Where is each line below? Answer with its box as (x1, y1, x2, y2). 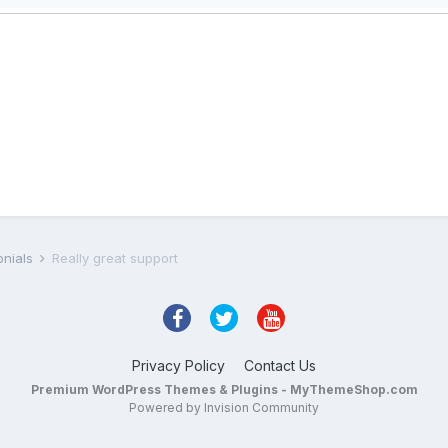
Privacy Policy (132, 357, 225, 374)
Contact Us (244, 357, 316, 374)
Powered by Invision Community (129, 400, 319, 415)
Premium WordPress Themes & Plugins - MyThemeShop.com (30, 382, 418, 397)
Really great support (52, 250, 178, 266)
